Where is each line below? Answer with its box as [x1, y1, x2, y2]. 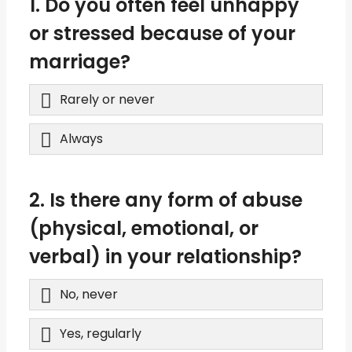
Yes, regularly [60, 324, 141, 343]
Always [60, 129, 103, 148]
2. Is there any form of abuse [29, 186, 302, 213]
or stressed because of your [29, 20, 295, 46]
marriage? [29, 48, 130, 75]
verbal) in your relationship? [29, 243, 302, 269]
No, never [60, 284, 118, 303]
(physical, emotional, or [29, 214, 258, 241]
